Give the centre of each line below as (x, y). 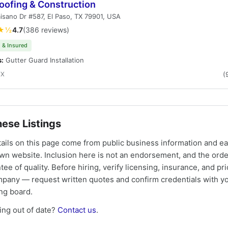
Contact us (77, 210)
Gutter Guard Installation (44, 60)
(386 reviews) (46, 30)
